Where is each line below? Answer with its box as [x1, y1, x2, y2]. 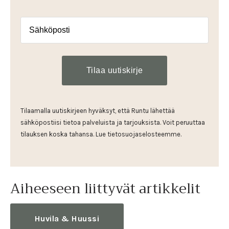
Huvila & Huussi [34, 213, 100, 223]
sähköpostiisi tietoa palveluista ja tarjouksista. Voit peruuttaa [20, 119, 205, 127]
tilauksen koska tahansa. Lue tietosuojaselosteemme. [20, 130, 181, 139]
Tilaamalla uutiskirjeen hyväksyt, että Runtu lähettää [20, 107, 175, 115]
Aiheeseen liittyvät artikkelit [10, 176, 200, 200]
